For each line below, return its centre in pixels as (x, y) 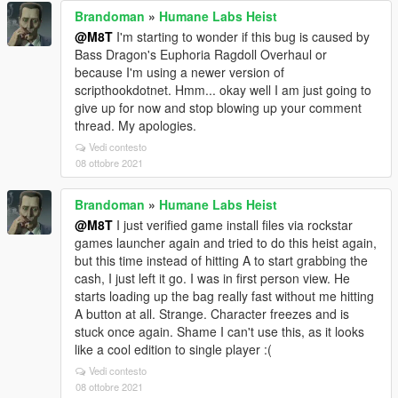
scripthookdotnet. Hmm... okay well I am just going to (223, 90)
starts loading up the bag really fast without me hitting (224, 296)
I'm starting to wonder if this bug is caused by (241, 37)
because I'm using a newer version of (179, 72)
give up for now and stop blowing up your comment (218, 108)
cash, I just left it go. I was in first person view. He (212, 279)
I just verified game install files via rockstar (233, 225)
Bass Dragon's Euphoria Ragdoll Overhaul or (201, 55)
